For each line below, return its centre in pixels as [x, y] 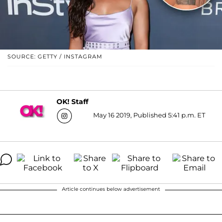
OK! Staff [72, 102]
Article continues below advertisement [111, 189]
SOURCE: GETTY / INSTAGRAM [55, 56]
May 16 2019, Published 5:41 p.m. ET [149, 115]
